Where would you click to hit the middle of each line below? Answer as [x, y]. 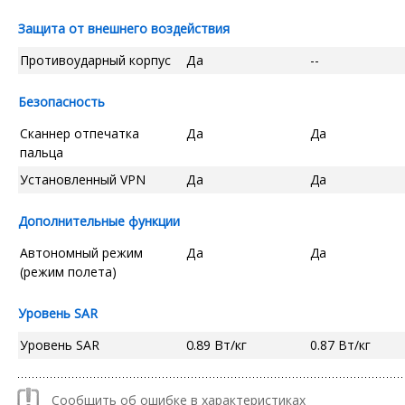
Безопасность [61, 101]
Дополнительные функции [99, 221]
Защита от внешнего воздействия [124, 28]
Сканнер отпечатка [80, 133]
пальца [42, 152]
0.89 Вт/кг [217, 344]
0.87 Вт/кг [340, 344]
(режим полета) [68, 271]
